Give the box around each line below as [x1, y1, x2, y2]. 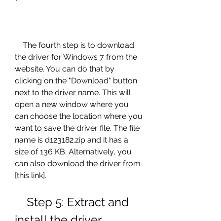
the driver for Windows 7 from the [15, 52, 137, 62]
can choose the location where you [15, 111, 143, 121]
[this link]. [15, 171, 46, 180]
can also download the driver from [15, 159, 141, 168]
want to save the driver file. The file [15, 123, 140, 133]
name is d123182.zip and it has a [15, 135, 128, 145]
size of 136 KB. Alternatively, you [15, 147, 132, 156]
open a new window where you [15, 100, 129, 109]
